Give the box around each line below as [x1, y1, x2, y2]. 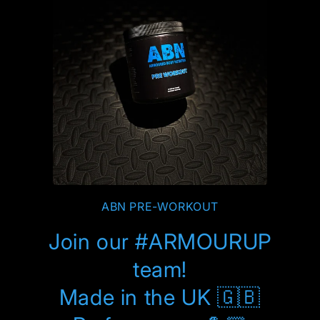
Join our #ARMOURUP [49, 228, 271, 254]
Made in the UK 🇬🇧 [59, 284, 261, 310]
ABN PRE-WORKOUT [101, 199, 219, 214]
